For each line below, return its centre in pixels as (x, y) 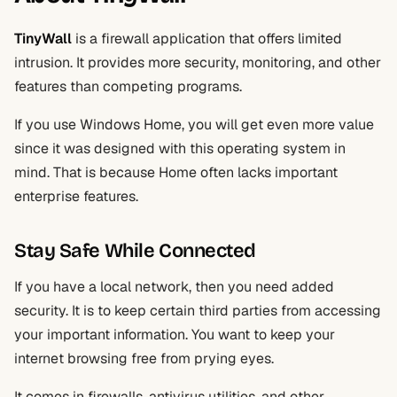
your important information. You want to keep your (175, 335)
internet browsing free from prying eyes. (144, 358)
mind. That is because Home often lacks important (176, 172)
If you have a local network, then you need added (174, 287)
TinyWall (43, 39)
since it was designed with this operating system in (180, 148)
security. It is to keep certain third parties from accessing (198, 311)
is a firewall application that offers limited (207, 39)
